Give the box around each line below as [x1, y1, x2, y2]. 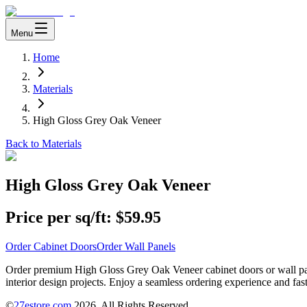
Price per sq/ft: [5, 208, 112, 226]
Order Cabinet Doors [5, 240, 97, 252]
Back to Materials [5, 138, 82, 149]
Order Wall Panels [97, 240, 175, 252]
